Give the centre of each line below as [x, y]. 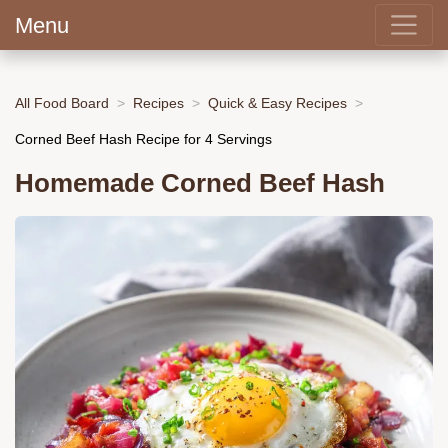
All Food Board [62, 102]
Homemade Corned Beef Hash [200, 183]
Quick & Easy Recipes [277, 102]
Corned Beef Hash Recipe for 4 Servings [143, 138]
